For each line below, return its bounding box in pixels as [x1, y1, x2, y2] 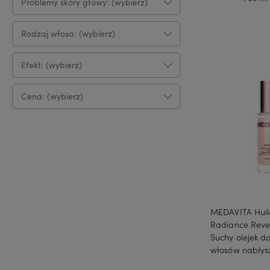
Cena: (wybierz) [21, 90, 83, 102]
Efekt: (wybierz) [21, 58, 82, 71]
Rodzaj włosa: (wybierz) [21, 27, 115, 39]
